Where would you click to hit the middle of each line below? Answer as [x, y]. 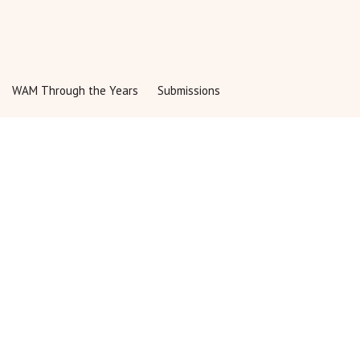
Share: [106, 22]
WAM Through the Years [75, 90]
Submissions [189, 90]
